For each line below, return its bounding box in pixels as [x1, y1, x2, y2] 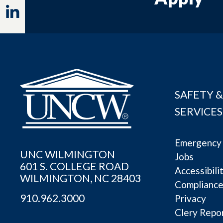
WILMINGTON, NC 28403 [20, 172, 141, 185]
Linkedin [18, 5, 59, 17]
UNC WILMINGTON [20, 148, 115, 161]
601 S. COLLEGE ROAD [20, 160, 129, 173]
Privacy [175, 193, 206, 205]
